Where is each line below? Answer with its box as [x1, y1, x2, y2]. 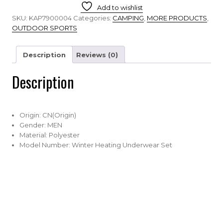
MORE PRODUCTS [147, 14, 207, 22]
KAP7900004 [29, 14, 72, 22]
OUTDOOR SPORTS [12, 24, 77, 32]
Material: [19, 131, 49, 139]
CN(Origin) [42, 111, 76, 119]
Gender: [19, 121, 47, 129]
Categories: [73, 14, 112, 22]
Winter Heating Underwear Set [72, 141, 172, 149]
